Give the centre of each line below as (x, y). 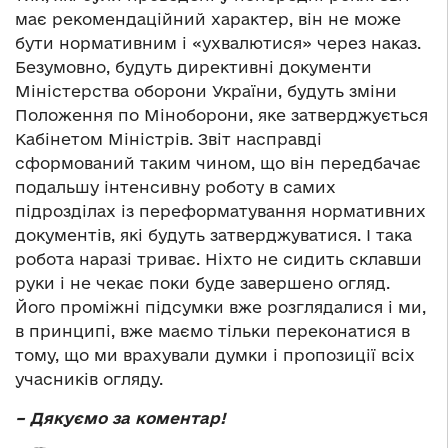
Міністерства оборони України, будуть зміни (206, 90)
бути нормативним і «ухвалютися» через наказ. (218, 42)
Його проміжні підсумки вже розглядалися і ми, (220, 306)
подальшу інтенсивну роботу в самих (175, 186)
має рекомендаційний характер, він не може (208, 18)
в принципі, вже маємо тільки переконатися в (212, 330)
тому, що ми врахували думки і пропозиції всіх (215, 354)
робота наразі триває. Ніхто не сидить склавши (218, 258)
